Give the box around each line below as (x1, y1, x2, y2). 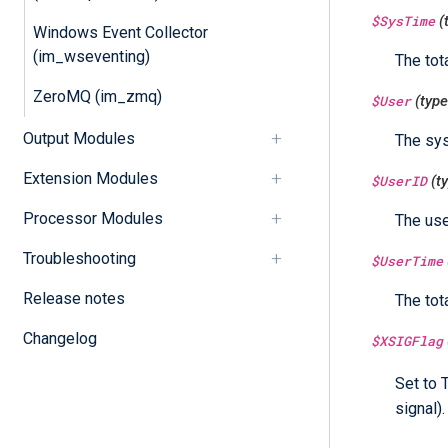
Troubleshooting (22, 248, 136, 268)
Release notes (22, 288, 125, 308)
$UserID (371, 172, 427, 191)
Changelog (22, 328, 97, 348)
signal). (395, 398, 445, 418)
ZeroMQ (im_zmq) (32, 86, 162, 106)
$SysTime (371, 12, 435, 31)
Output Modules (22, 128, 135, 148)
